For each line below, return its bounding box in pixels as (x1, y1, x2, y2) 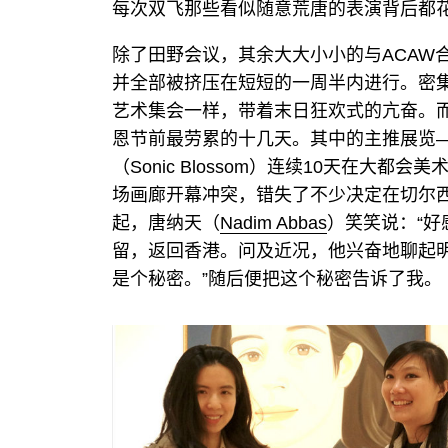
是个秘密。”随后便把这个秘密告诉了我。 (112, 269, 442, 289)
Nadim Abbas (220, 213, 327, 233)
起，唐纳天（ (112, 213, 220, 233)
